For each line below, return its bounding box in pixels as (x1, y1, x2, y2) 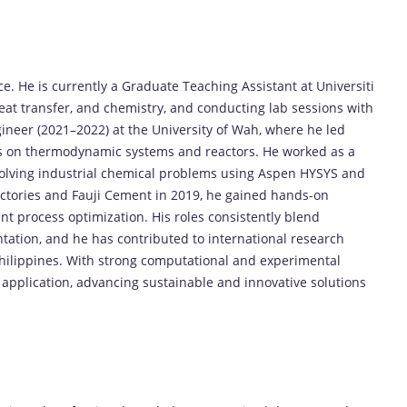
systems (125, 142, 178, 160)
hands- (271, 185, 313, 203)
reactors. (205, 142, 263, 160)
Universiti (316, 76, 374, 94)
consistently (208, 207, 284, 225)
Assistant (242, 76, 301, 94)
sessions (292, 98, 347, 116)
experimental (260, 251, 341, 269)
